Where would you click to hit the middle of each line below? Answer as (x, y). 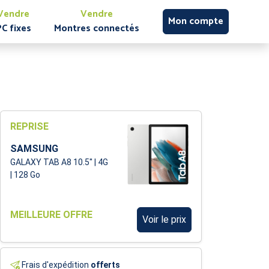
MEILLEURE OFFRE (51, 214)
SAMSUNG (34, 149)
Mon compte (195, 21)
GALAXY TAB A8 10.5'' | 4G (59, 162)
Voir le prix (164, 219)
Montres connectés (97, 28)
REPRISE (29, 126)
